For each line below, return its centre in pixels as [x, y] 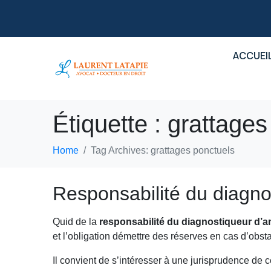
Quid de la [76, 222]
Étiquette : [110, 124]
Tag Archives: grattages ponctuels [163, 150]
